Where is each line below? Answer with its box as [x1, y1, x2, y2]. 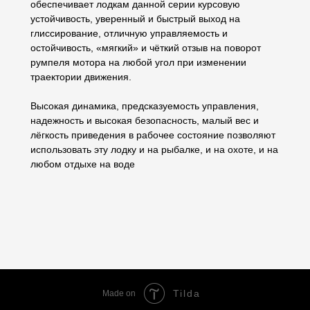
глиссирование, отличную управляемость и [30, 28, 228, 39]
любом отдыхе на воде [30, 158, 135, 170]
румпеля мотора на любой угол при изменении [30, 57, 246, 69]
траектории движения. [30, 71, 131, 83]
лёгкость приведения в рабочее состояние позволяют [30, 129, 275, 141]
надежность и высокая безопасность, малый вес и [30, 115, 259, 127]
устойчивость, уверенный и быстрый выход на [30, 13, 240, 25]
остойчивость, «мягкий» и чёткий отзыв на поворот [30, 42, 261, 54]
